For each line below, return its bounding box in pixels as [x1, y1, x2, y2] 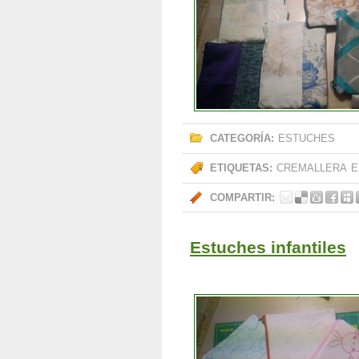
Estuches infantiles [190, 238, 346, 256]
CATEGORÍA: [210, 132, 274, 144]
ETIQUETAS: [210, 162, 272, 174]
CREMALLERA [276, 162, 347, 174]
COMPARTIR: [210, 192, 275, 204]
